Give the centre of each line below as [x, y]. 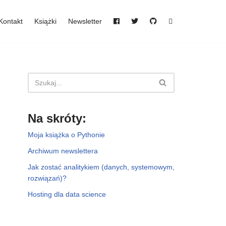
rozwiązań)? [47, 178]
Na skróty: [57, 118]
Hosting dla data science [67, 194]
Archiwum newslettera [63, 151]
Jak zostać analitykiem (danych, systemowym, [101, 167]
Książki [45, 21]
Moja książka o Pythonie [66, 134]
